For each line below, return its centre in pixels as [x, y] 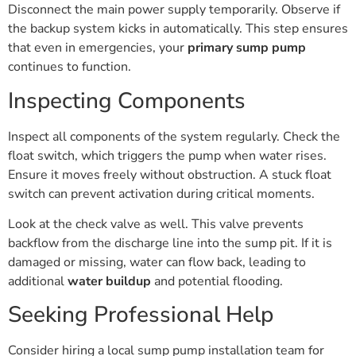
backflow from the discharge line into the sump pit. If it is [170, 243]
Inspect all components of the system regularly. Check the [174, 136]
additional [38, 281]
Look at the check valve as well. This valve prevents [156, 224]
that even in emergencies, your [98, 48]
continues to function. [70, 67]
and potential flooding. [217, 281]
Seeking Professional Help [141, 315]
